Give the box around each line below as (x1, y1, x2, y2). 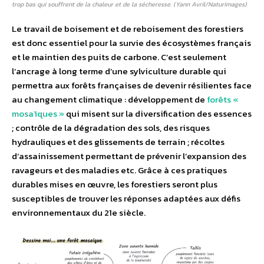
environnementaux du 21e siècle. (12, 205, 146, 219)
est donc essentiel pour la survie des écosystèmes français (12, 35, 251, 49)
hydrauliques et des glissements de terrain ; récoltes (12, 134, 225, 148)
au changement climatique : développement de (12, 92, 207, 106)
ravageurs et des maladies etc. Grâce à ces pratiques (12, 163, 227, 177)
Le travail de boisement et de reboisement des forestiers (12, 21, 243, 35)
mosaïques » (12, 106, 64, 120)
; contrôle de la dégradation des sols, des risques (12, 120, 210, 134)
